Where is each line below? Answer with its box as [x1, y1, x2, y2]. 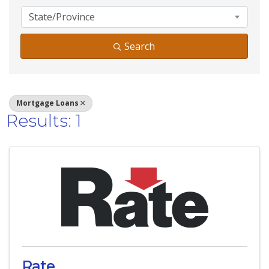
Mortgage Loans [16, 98, 79, 109]
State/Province [29, 10, 95, 24]
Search [124, 40, 155, 53]
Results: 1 [6, 110, 82, 131]
